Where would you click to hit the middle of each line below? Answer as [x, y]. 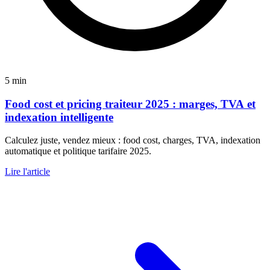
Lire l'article [27, 172]
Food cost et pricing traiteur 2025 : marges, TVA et [130, 104]
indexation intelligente [59, 117]
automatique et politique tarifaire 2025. [78, 151]
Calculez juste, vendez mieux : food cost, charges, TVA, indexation [133, 140]
